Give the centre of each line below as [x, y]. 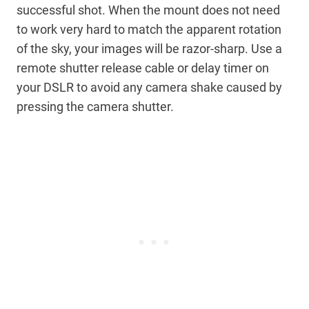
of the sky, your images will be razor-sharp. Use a [149, 49]
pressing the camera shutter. [95, 107]
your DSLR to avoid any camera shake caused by [149, 88]
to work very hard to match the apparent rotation [149, 30]
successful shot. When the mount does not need [148, 10]
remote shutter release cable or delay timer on [143, 68]
